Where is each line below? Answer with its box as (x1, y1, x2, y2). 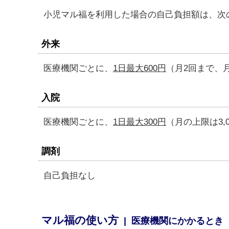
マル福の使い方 (41, 214, 119, 226)
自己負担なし (43, 171, 96, 180)
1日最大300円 (113, 117, 166, 127)
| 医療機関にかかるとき (119, 216, 223, 226)
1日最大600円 (113, 63, 166, 73)
